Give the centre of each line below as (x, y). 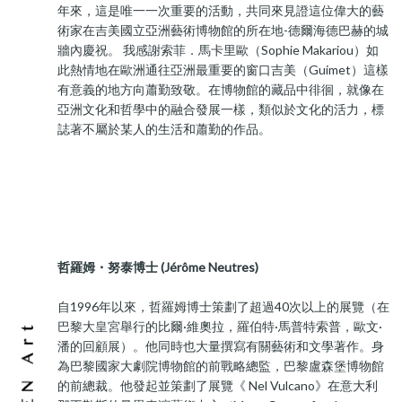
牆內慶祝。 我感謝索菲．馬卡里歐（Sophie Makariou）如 (218, 50)
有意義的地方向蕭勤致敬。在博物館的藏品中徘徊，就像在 (221, 89)
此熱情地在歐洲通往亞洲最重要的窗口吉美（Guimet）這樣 (223, 70)
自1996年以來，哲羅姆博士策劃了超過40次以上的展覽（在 (224, 306)
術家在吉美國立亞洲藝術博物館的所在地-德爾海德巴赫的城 (223, 30)
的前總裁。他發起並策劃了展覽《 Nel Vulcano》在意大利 (218, 385)
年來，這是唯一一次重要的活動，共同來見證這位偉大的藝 (221, 10)
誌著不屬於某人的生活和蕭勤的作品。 (165, 129)
